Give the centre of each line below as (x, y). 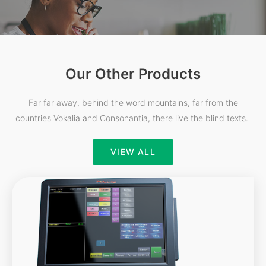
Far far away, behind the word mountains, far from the (133, 102)
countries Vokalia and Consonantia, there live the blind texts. (133, 118)
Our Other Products (133, 74)
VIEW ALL (133, 152)
